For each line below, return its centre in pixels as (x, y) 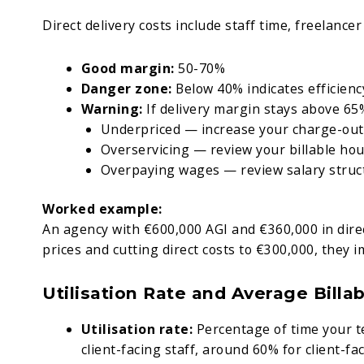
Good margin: (130, 68)
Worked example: (102, 209)
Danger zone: (126, 88)
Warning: (112, 108)
